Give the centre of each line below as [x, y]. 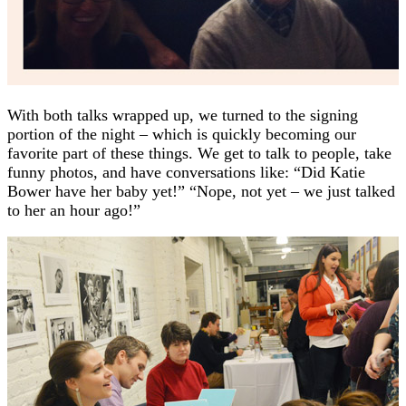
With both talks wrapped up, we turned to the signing [183, 115]
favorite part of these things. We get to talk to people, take [199, 153]
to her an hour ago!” [74, 210]
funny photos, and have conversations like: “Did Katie [186, 172]
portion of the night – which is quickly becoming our [182, 134]
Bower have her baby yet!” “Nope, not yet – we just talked [201, 191]
